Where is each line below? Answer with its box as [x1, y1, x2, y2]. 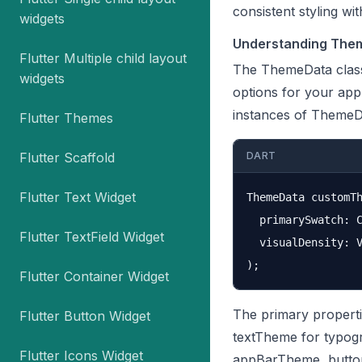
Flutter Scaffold [19, 149, 115, 166]
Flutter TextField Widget [19, 229, 164, 245]
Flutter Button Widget [19, 308, 150, 324]
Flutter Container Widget [19, 268, 169, 284]
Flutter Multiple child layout [19, 50, 187, 66]
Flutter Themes [19, 110, 113, 126]
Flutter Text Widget [19, 189, 136, 205]
